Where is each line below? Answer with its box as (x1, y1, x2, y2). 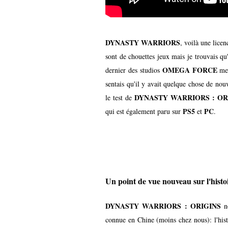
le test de (105, 92, 134, 102)
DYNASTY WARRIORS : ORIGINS (105, 200, 221, 211)
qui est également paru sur (105, 106, 183, 116)
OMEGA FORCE (162, 64, 217, 75)
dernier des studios (105, 65, 162, 75)
